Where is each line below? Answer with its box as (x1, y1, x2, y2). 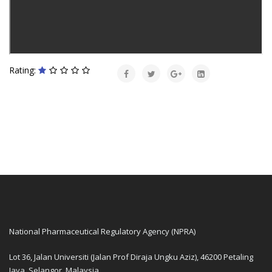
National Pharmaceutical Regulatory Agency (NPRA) (9, 226, 195, 237)
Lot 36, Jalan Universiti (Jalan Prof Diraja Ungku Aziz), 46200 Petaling (9, 251, 253, 263)
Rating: (9, 64, 38, 76)
